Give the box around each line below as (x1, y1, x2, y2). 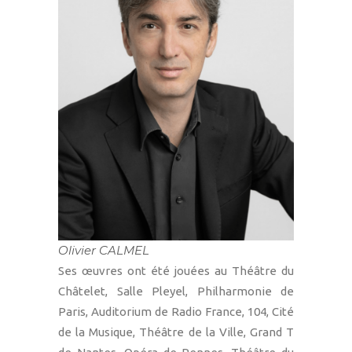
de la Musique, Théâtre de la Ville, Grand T (58, 325, 294, 339)
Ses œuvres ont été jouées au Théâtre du (58, 264, 294, 277)
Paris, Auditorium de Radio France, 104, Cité (58, 305, 294, 318)
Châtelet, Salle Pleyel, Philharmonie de (58, 284, 294, 298)
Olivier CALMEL (58, 243, 149, 258)
